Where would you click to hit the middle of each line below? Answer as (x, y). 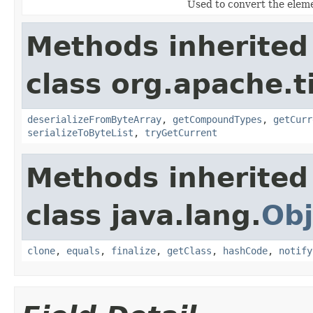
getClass (189, 250)
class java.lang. (144, 215)
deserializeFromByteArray (94, 119)
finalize (133, 250)
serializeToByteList (80, 132)
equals (83, 250)
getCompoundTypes (217, 119)
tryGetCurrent (181, 132)
